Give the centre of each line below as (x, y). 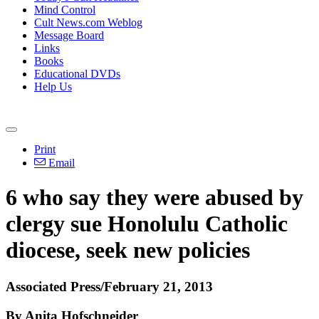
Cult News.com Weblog (88, 22)
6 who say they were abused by (155, 198)
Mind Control (65, 10)
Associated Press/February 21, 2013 (109, 286)
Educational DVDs (77, 74)
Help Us (53, 87)
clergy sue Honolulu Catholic (147, 224)
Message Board (69, 35)
